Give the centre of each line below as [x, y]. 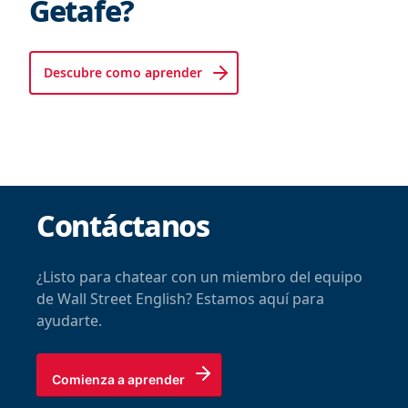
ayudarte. [69, 321]
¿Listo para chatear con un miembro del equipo [199, 277]
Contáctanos [123, 226]
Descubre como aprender [123, 73]
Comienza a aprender [118, 379]
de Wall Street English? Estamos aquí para [180, 299]
